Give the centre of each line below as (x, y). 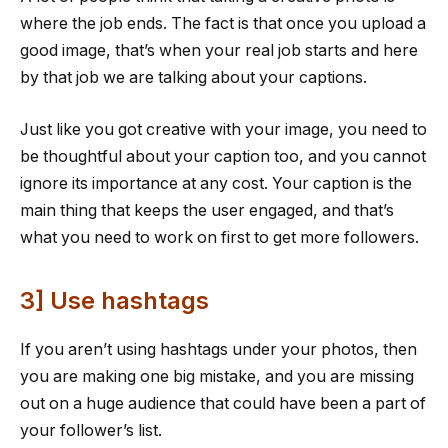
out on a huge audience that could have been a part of (223, 403)
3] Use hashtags (114, 300)
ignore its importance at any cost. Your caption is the (216, 183)
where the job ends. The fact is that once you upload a (223, 24)
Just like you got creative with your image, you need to (223, 129)
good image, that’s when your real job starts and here (219, 51)
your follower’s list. (91, 430)
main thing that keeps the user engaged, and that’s (207, 210)
